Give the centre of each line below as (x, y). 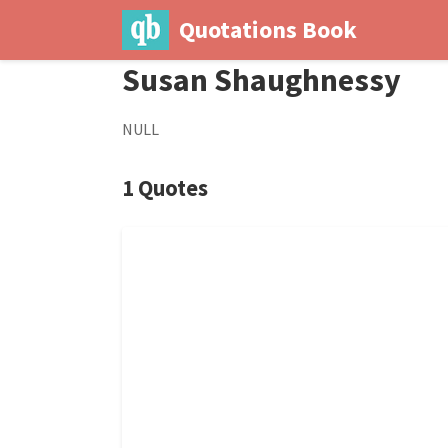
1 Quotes (165, 188)
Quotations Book (267, 29)
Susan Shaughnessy (261, 80)
